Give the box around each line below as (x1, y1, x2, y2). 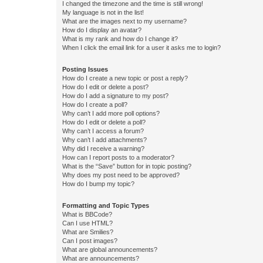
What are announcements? (62, 255, 139, 262)
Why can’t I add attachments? (62, 136, 147, 143)
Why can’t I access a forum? (62, 127, 144, 134)
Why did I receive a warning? (62, 145, 144, 152)
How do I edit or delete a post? (62, 83, 149, 90)
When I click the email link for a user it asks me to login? (62, 44, 221, 51)
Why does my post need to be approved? (62, 171, 180, 178)
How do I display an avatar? (62, 26, 141, 33)
